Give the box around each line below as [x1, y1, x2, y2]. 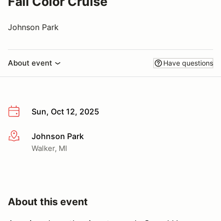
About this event [8, 195, 88, 208]
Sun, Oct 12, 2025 [32, 107, 99, 116]
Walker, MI [32, 143, 67, 153]
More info [7, 131, 43, 142]
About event [8, 58, 52, 68]
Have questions [163, 59, 213, 67]
